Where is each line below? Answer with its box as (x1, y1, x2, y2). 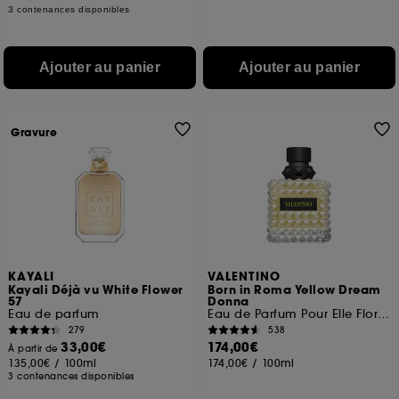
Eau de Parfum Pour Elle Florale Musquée (378, 306, 390, 322)
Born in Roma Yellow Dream (208, 282, 381, 298)
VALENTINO (208, 269, 281, 285)
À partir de (8, 343, 61, 354)
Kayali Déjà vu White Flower (8, 282, 183, 298)
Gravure (11, 126, 58, 140)
